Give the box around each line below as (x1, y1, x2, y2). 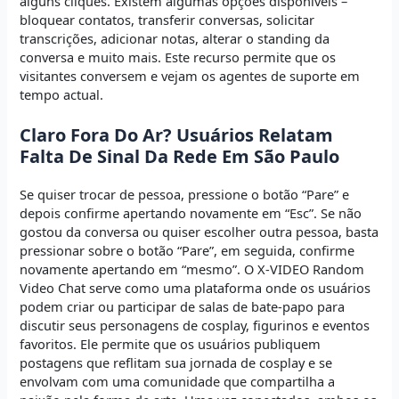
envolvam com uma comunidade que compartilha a (20, 372, 336, 391)
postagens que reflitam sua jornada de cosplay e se (20, 354, 333, 372)
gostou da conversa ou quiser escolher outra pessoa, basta (20, 223, 379, 241)
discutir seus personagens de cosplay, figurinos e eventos (20, 316, 370, 335)
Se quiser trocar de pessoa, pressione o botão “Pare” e (20, 185, 350, 204)
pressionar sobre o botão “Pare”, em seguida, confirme (20, 241, 355, 260)
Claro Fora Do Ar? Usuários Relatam (20, 123, 334, 148)
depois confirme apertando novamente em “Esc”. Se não (20, 204, 362, 223)
